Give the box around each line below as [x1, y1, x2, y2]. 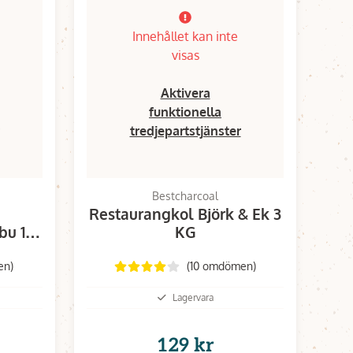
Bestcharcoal [152, 188, 218, 203]
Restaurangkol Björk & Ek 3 [89, 203, 281, 223]
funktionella [149, 103, 221, 120]
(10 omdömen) [186, 259, 256, 273]
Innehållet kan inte [132, 28, 238, 44]
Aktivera [160, 84, 210, 101]
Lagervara [172, 292, 214, 303]
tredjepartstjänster [129, 122, 241, 139]
